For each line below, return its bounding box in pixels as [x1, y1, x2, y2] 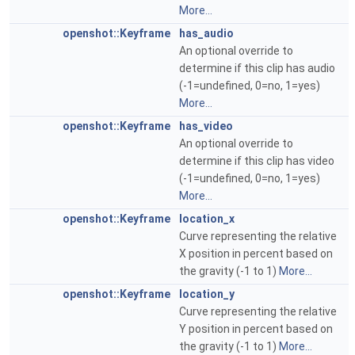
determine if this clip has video [179, 155, 334, 167]
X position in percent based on [179, 247, 333, 260]
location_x [179, 212, 235, 225]
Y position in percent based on [179, 323, 333, 335]
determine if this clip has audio [179, 62, 335, 74]
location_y [179, 288, 235, 300]
